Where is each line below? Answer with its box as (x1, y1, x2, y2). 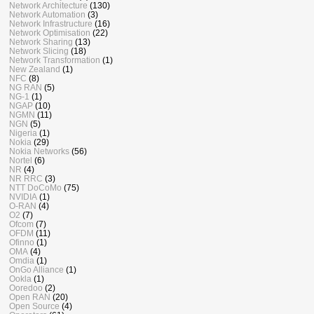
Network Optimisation (9, 28, 90, 38)
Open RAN (9, 292, 50, 302)
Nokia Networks (9, 146, 69, 156)
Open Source (9, 301, 60, 311)
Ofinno (9, 238, 34, 247)
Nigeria (9, 128, 37, 138)
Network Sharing (9, 37, 73, 47)
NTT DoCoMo (9, 183, 62, 193)
